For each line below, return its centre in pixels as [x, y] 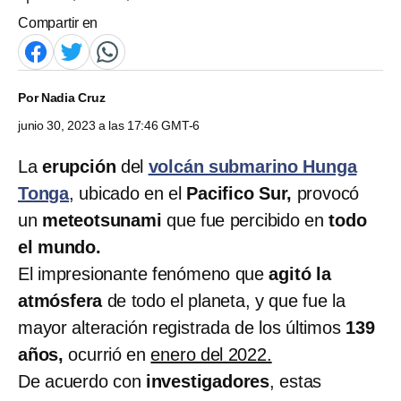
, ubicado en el [128, 193]
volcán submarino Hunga [252, 166]
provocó [326, 193]
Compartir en [58, 22]
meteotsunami [102, 220]
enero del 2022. [211, 354]
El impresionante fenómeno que [144, 273]
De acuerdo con [82, 381]
